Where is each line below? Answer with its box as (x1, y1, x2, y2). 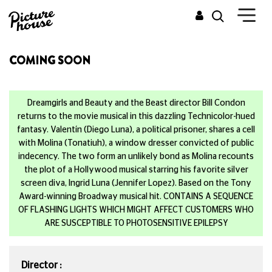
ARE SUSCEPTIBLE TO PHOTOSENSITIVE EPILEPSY (44, 219, 228, 228)
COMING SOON (9, 53, 90, 69)
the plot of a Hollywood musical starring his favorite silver (24, 166, 248, 174)
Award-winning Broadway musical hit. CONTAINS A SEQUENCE (19, 192, 253, 201)
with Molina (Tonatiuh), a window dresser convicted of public (18, 139, 254, 148)
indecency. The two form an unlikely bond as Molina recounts (18, 152, 254, 161)
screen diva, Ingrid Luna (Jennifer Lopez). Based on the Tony (21, 179, 251, 188)
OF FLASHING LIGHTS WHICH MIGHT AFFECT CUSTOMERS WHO (18, 206, 254, 214)
